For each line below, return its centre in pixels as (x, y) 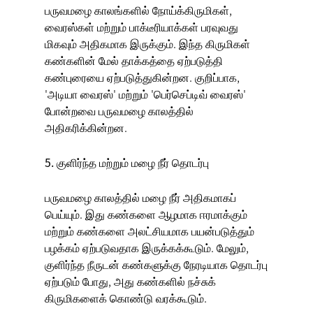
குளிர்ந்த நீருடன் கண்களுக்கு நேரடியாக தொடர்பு (156, 264)
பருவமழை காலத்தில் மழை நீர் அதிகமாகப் (140, 197)
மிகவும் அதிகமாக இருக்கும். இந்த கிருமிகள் (147, 44)
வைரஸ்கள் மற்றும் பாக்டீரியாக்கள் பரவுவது (141, 27)
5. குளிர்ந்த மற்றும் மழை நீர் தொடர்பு (127, 162)
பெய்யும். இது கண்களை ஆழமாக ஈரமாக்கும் (146, 214)
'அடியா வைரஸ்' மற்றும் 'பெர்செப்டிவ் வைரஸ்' (145, 94)
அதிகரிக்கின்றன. (86, 128)
